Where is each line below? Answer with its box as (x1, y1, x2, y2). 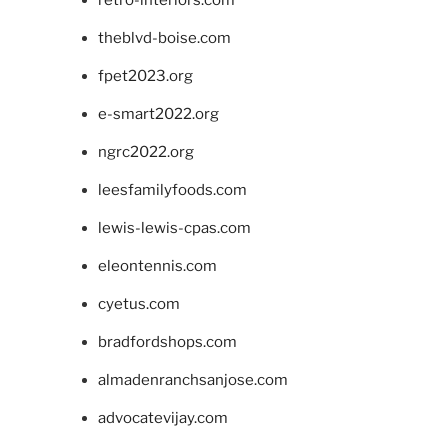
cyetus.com (97, 294, 180, 313)
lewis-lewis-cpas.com (97, 218, 251, 237)
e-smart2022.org (97, 104, 219, 123)
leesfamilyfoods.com (97, 180, 247, 199)
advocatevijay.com (97, 408, 228, 427)
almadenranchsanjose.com (97, 370, 288, 389)
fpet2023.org (97, 66, 193, 85)
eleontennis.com (97, 256, 217, 275)
